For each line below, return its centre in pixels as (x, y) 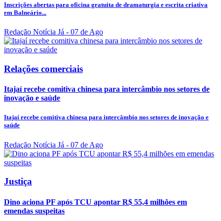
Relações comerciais (43, 69)
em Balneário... (25, 13)
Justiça (18, 182)
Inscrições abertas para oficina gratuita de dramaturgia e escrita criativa (106, 5)
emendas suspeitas (34, 211)
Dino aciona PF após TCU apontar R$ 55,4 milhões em (95, 202)
